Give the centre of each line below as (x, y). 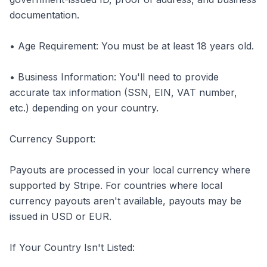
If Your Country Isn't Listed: (72, 247)
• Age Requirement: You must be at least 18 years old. (132, 46)
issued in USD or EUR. (60, 216)
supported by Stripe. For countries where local (116, 185)
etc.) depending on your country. (84, 108)
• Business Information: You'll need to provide (114, 77)
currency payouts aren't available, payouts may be (125, 201)
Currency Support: (52, 139)
